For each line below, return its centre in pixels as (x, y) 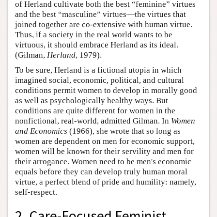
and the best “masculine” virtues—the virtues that (101, 14)
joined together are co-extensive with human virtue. (104, 24)
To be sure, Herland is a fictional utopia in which (98, 70)
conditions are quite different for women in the (95, 110)
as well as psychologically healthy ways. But (92, 100)
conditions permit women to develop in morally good (106, 90)
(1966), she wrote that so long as (124, 131)
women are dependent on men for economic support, (105, 141)
